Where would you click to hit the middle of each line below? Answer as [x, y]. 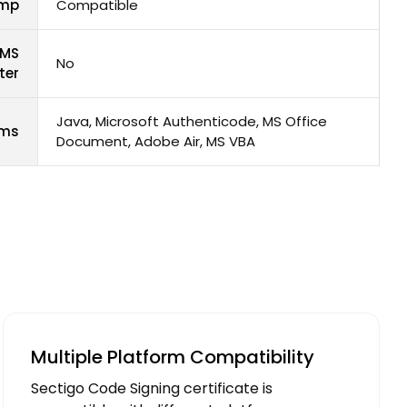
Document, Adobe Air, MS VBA [156, 142]
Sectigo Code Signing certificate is [152, 389]
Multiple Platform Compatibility [173, 357]
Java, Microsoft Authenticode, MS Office [192, 122]
